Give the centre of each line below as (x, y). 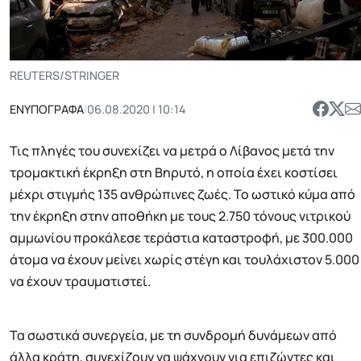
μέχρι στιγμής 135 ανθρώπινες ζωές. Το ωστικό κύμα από (183, 195)
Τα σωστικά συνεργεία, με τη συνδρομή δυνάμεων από (173, 336)
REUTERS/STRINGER (64, 76)
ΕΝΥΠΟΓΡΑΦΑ (47, 109)
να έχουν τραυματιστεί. (80, 282)
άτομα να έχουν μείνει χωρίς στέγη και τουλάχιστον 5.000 (185, 260)
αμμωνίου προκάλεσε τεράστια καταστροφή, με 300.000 (181, 238)
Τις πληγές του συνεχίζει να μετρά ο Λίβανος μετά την (172, 151)
